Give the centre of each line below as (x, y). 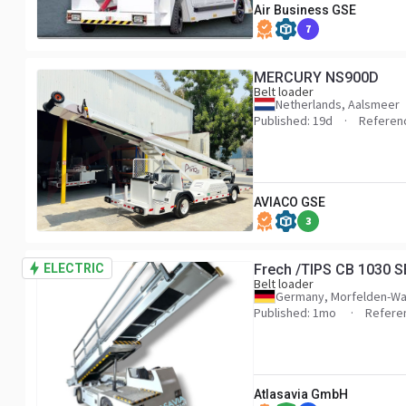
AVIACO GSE (290, 202)
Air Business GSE (305, 10)
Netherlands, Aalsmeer (338, 104)
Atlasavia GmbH (301, 394)
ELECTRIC (74, 268)
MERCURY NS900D (316, 77)
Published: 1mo (296, 313)
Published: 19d (293, 121)
